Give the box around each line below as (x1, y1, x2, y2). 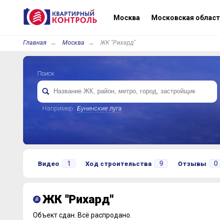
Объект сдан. (32, 211, 78, 219)
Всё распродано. (77, 211, 132, 219)
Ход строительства (85, 160, 152, 167)
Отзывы (177, 160, 206, 167)
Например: (42, 105, 75, 112)
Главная (23, 39, 47, 46)
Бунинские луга (77, 105, 122, 112)
